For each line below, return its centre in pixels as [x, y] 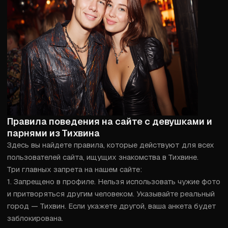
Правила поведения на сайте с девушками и [110, 121]
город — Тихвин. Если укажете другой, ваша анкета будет [112, 206]
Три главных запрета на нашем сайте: [75, 169]
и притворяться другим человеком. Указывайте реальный [111, 194]
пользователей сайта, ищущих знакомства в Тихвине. [103, 157]
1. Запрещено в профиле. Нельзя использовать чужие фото [114, 181]
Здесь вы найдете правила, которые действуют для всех [111, 145]
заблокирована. [35, 218]
